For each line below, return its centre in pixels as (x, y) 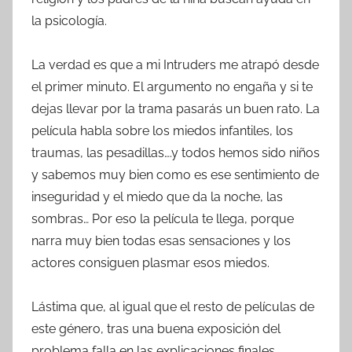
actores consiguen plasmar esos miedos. (150, 263)
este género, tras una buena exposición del (156, 329)
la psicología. (69, 21)
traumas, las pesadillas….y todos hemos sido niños (176, 153)
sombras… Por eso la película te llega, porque (163, 219)
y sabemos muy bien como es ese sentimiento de (175, 175)
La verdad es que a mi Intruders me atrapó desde (175, 65)
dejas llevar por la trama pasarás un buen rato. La (176, 109)
